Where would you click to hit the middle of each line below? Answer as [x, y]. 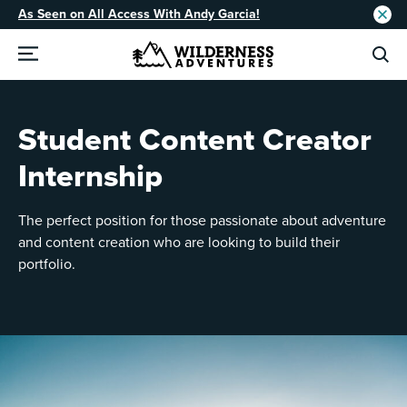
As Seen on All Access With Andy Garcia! [139, 14]
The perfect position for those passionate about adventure [202, 221]
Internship [90, 177]
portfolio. [47, 264]
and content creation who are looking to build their [179, 243]
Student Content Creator [195, 140]
